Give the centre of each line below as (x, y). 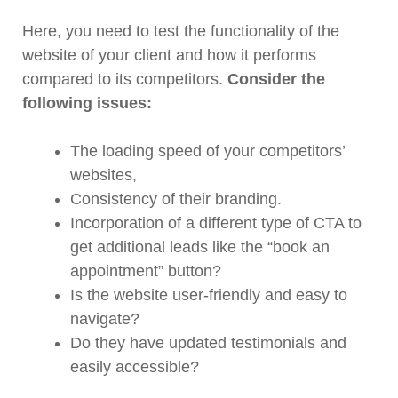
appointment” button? (146, 271)
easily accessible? (135, 367)
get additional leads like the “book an (200, 247)
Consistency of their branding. (176, 199)
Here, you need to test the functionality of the (181, 32)
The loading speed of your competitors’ (207, 151)
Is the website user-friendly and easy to (209, 295)
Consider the (276, 80)
